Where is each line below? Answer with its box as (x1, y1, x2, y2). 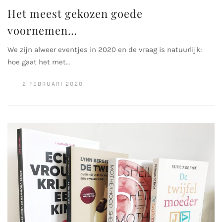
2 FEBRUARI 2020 (22, 80, 83, 88)
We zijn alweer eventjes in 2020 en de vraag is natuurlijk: (7, 45, 202, 55)
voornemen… (7, 23, 77, 38)
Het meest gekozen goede (7, 6, 143, 21)
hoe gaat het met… (7, 57, 70, 67)
